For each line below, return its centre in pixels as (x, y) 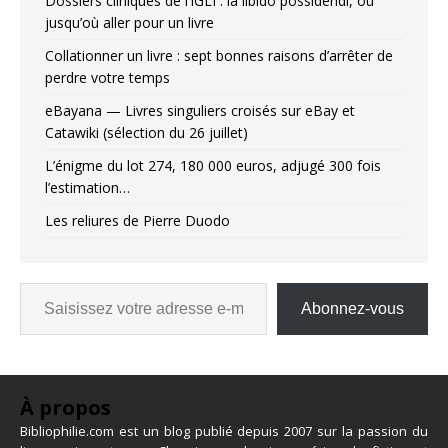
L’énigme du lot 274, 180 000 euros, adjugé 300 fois (213, 166)
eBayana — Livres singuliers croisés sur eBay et (200, 111)
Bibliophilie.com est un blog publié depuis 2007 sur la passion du (224, 431)
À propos (65, 408)
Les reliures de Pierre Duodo (137, 221)
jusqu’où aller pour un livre (129, 23)
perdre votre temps (107, 78)
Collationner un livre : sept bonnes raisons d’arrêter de (219, 56)
